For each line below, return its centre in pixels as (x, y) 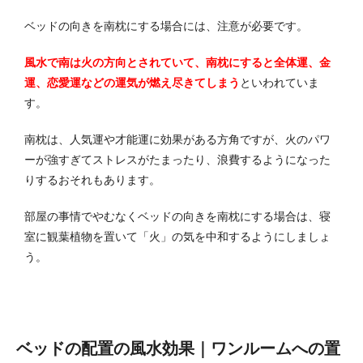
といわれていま (280, 82)
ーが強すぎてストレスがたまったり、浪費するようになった (177, 159)
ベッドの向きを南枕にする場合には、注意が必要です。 (166, 26)
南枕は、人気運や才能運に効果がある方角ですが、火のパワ (177, 139)
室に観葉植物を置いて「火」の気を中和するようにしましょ (177, 236)
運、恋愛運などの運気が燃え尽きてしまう (132, 82)
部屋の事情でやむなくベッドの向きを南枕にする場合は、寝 (177, 216)
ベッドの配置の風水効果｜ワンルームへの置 (178, 348)
